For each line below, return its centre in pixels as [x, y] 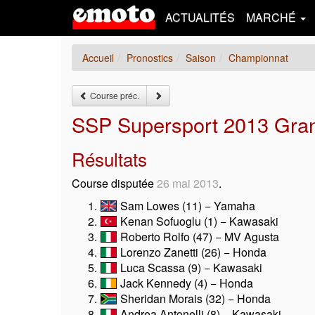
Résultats [109, 159]
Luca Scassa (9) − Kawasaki [190, 268]
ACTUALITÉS [200, 17]
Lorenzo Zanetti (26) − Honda [192, 252]
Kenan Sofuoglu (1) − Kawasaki [198, 221]
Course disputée [114, 183]
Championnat [258, 58]
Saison [201, 58]
